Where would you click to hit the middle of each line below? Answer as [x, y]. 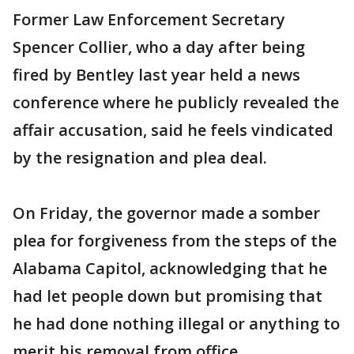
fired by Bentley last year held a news [156, 75]
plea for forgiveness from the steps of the [175, 241]
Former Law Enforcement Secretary [149, 20]
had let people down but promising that [168, 296]
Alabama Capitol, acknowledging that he [170, 269]
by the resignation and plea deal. [140, 158]
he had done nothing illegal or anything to [176, 324]
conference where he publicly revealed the [176, 103]
